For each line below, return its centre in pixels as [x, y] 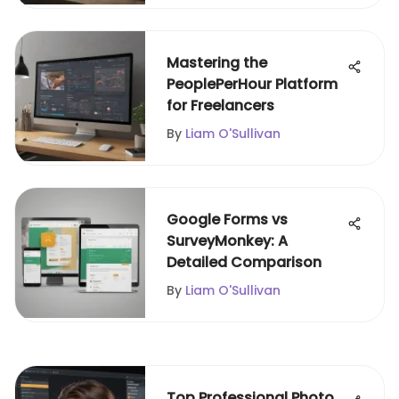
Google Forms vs [227, 220]
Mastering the [217, 63]
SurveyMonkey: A [227, 241]
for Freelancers [220, 106]
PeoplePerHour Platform [252, 84]
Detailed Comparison [244, 262]
